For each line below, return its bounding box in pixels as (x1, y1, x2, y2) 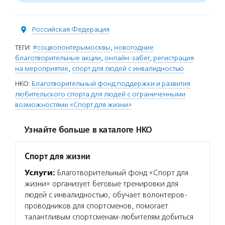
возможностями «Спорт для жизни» (15, 100, 132, 109)
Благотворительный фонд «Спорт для (55, 168, 188, 177)
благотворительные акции (15, 54, 101, 62)
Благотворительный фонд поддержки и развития (32, 79, 190, 88)
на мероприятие (15, 64, 68, 73)
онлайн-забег (104, 54, 150, 62)
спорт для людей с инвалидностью (72, 64, 184, 73)
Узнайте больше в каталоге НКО (24, 125, 152, 135)
